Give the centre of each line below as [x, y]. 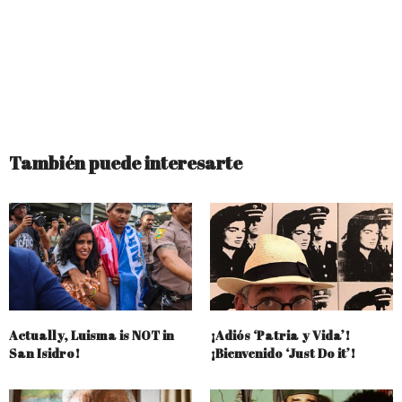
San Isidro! [44, 354]
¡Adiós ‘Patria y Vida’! [280, 336]
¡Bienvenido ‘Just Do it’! [284, 354]
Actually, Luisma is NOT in [92, 336]
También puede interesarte [126, 163]
